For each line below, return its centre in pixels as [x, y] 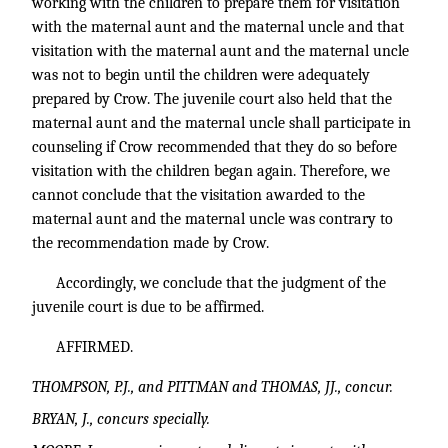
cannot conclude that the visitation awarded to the [198, 195]
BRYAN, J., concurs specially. [121, 419]
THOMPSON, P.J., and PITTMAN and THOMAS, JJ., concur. [212, 387]
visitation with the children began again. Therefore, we [211, 171]
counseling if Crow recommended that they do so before [214, 147]
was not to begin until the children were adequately [201, 75]
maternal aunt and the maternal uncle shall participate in [221, 123]
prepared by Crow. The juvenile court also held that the [212, 99]
